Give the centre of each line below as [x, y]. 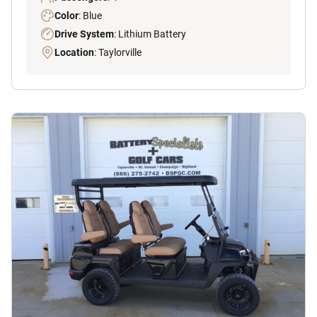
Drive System [84, 34]
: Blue [90, 16]
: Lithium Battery [150, 34]
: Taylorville [118, 53]
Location [74, 53]
